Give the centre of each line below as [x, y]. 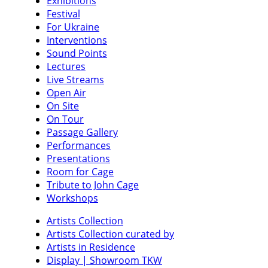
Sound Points [77, 53]
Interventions [77, 40]
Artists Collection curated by [110, 234]
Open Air [66, 93]
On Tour [65, 119]
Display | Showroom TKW [104, 260]
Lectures [66, 66]
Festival [63, 14]
